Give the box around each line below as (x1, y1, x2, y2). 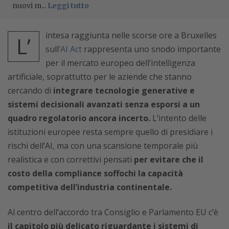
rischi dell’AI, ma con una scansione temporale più (8, 140, 198, 152)
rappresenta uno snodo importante (82, 43, 221, 55)
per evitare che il (134, 154, 203, 166)
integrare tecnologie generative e (53, 85, 195, 97)
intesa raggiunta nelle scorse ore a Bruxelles (45, 30, 217, 41)
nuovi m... (12, 1, 48, 11)
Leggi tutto (48, 1, 89, 11)
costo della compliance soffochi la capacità (8, 168, 183, 179)
